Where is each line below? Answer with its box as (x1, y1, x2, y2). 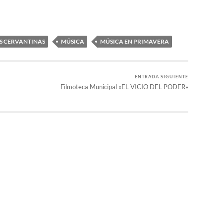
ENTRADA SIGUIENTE (135, 74, 188, 80)
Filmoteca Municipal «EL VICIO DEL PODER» (60, 83, 188, 91)
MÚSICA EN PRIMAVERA (100, 38, 169, 46)
